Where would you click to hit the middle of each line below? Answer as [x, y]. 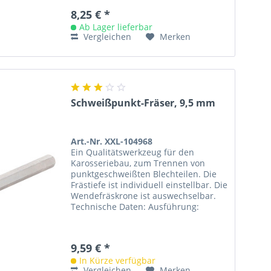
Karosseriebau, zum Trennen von [138, 163]
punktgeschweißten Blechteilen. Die [144, 174]
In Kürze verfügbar [118, 260]
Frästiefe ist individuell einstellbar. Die [149, 184]
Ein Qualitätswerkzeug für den [133, 152]
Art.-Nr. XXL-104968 [112, 141]
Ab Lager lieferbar [116, 27]
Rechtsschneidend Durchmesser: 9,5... [149, 217]
